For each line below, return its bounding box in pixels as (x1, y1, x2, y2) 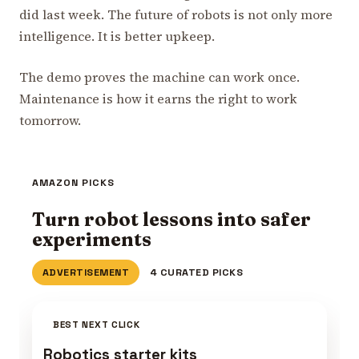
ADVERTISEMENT (42, 265, 130, 279)
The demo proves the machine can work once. (19, 67, 300, 86)
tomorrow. (19, 111, 81, 129)
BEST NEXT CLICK (52, 318, 140, 331)
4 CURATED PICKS (149, 265, 244, 279)
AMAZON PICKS (32, 176, 115, 190)
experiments (32, 227, 151, 251)
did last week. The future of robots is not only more (19, 5, 333, 23)
